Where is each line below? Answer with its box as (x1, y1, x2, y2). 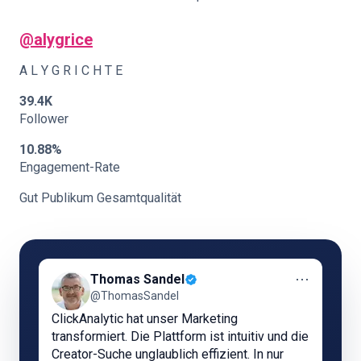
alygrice (34, 30, 93, 49)
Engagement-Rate (19, 160, 120, 175)
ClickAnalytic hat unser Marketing (52, 311, 238, 326)
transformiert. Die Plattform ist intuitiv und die (52, 329, 309, 344)
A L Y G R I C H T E (19, 63, 122, 78)
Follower (19, 111, 68, 127)
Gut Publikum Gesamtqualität (19, 190, 181, 205)
